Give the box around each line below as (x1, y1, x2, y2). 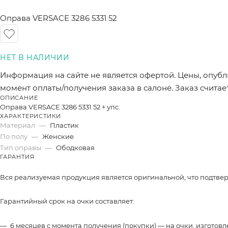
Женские (42, 132, 74, 140)
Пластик (50, 121, 79, 129)
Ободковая (56, 144, 95, 152)
